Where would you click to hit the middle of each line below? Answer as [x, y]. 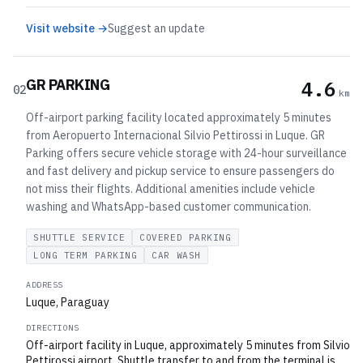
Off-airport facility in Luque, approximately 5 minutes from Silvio [188, 345]
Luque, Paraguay [68, 302]
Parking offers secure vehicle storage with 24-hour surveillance [186, 153]
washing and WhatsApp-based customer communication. [169, 207]
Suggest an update [156, 28]
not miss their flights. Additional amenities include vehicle [171, 189]
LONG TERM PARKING [85, 255]
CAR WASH [176, 255]
